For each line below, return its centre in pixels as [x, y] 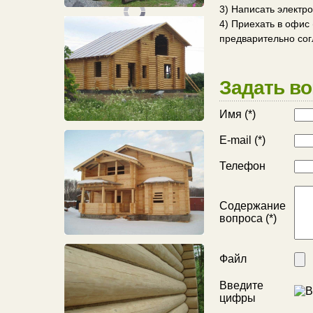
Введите [241, 285]
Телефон [242, 166]
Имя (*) [238, 114]
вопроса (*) [248, 218]
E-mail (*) [242, 140]
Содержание [253, 206]
